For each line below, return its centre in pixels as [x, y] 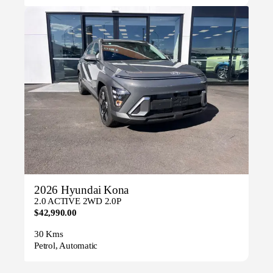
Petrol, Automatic [66, 246]
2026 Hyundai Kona [82, 190]
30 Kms [49, 234]
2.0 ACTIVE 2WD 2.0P [78, 201]
